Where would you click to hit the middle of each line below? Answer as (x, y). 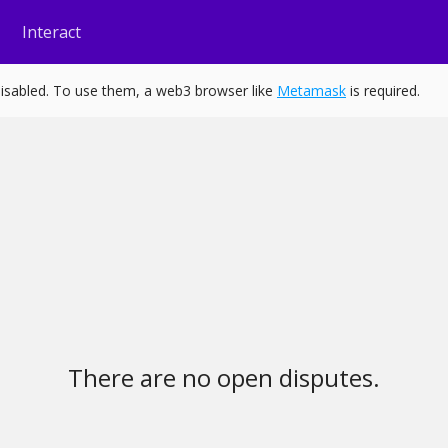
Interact (51, 32)
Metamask (311, 90)
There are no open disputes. (224, 377)
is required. (385, 90)
